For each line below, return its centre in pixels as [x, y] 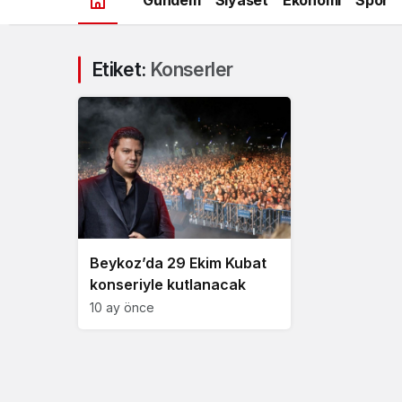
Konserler [191, 70]
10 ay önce [122, 307]
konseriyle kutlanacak [168, 284]
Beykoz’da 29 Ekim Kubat [178, 262]
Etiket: [121, 70]
